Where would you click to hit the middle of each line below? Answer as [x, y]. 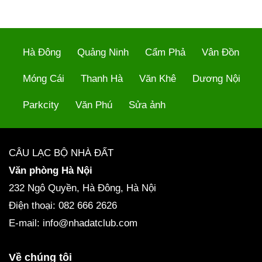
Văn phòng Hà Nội [51, 170]
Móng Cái [44, 78]
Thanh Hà [102, 78]
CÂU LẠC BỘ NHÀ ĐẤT [61, 153]
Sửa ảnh [147, 105]
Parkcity [41, 105]
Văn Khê [158, 78]
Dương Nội [216, 78]
